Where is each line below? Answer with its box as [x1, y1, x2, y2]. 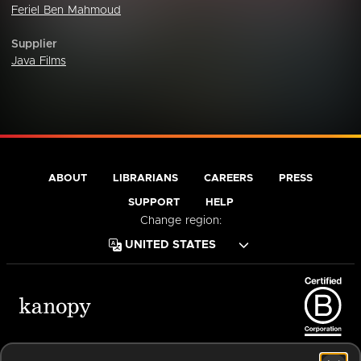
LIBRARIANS [113, 173, 178, 184]
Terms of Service [51, 343, 143, 355]
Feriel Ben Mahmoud [11, 5, 121, 16]
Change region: [139, 215, 222, 226]
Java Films [11, 56, 66, 67]
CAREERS [204, 173, 253, 184]
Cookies [267, 343, 310, 355]
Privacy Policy [168, 343, 242, 355]
